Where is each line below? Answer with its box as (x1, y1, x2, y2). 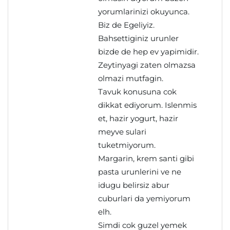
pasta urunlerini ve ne (98, 167, 181, 177)
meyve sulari (98, 127, 146, 137)
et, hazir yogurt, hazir (98, 113, 178, 123)
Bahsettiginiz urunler (98, 33, 179, 43)
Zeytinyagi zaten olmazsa (98, 60, 196, 70)
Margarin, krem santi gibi (98, 154, 194, 163)
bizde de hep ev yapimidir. (98, 47, 199, 56)
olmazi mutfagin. (98, 73, 163, 83)
